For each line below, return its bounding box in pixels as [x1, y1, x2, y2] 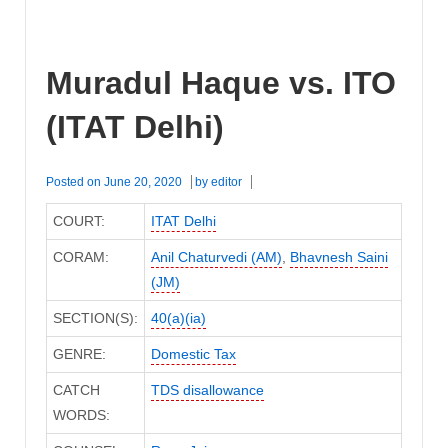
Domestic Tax [150, 346, 236, 363]
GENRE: [52, 346, 106, 363]
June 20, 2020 [104, 175, 182, 190]
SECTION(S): [52, 310, 138, 327]
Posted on [46, 175, 104, 190]
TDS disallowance [150, 382, 264, 399]
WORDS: [52, 407, 110, 424]
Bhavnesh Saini [289, 249, 388, 266]
